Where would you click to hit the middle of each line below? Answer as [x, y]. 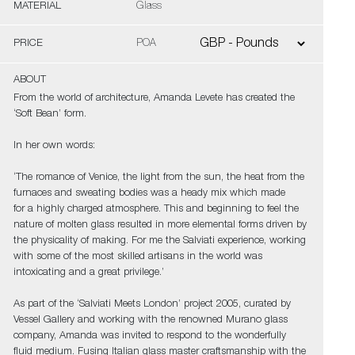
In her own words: [54, 146]
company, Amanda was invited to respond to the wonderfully [149, 336]
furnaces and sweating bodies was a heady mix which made [149, 194]
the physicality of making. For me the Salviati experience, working [159, 241]
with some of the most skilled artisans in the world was [137, 257]
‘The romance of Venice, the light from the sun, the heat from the [158, 178]
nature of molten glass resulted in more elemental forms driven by [160, 225]
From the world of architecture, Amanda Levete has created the [154, 99]
